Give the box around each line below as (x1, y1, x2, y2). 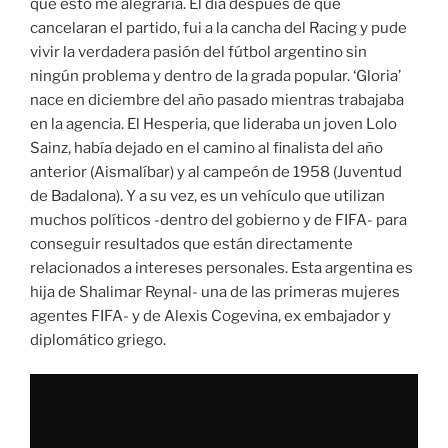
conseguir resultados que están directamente (30, 234, 353, 253)
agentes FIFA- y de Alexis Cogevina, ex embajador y (30, 306, 391, 325)
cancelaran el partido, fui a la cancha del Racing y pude (30, 18, 407, 37)
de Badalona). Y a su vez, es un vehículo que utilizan (30, 186, 385, 205)
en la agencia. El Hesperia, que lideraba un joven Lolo (30, 114, 397, 133)
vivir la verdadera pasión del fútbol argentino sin (30, 42, 367, 61)
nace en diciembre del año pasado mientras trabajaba (30, 90, 404, 109)
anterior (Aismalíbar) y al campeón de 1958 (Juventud (30, 162, 402, 181)
